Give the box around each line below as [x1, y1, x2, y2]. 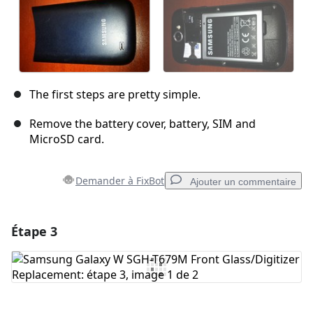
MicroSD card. [29, 131, 104, 147]
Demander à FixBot [75, 174, 164, 188]
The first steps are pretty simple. [29, 87, 201, 103]
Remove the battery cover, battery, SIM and [29, 116, 256, 132]
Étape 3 [11, 223, 57, 240]
